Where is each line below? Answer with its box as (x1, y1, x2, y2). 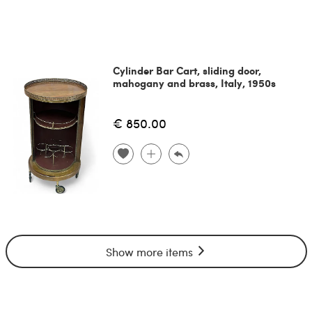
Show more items (105, 244, 196, 260)
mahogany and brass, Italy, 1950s (112, 75, 276, 91)
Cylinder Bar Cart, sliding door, (112, 62, 261, 78)
